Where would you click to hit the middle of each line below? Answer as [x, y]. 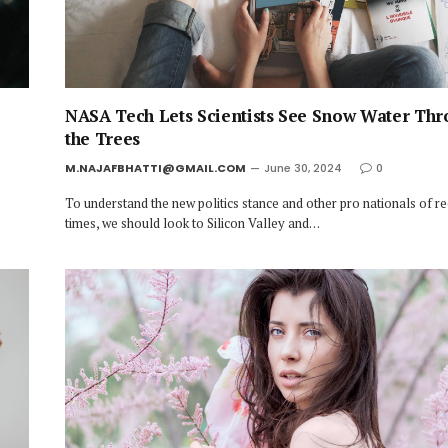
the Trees [102, 138]
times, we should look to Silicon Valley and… [192, 222]
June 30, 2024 [303, 167]
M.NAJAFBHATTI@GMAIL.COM [155, 167]
